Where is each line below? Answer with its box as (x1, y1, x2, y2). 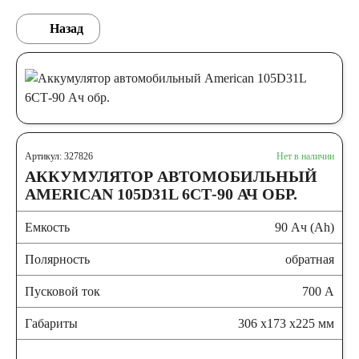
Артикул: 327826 (25, 151, 93, 162)
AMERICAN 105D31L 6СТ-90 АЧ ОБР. (25, 185, 297, 203)
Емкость (25, 220, 70, 234)
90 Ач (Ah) (275, 220, 334, 234)
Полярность (25, 252, 90, 266)
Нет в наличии (276, 151, 334, 162)
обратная (285, 252, 334, 266)
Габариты (25, 317, 78, 330)
